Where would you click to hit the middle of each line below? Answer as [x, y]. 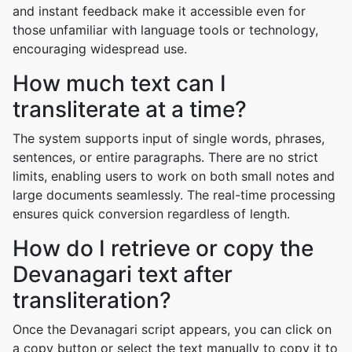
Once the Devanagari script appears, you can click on [172, 329]
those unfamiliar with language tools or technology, [165, 30]
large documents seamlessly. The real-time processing [174, 195]
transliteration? [92, 300]
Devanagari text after [123, 274]
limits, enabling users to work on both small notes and [174, 176]
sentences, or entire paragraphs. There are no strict [165, 157]
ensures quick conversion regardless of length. [151, 214]
